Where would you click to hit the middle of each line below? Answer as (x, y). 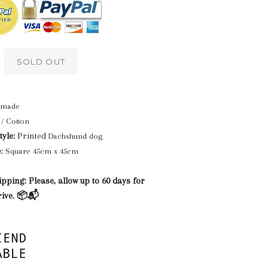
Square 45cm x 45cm (40, 151)
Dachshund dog (75, 136)
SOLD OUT (41, 62)
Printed (31, 136)
